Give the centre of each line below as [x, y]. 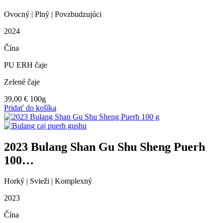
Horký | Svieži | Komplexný [48, 181]
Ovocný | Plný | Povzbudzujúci [53, 14]
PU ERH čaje [26, 65]
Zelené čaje [22, 82]
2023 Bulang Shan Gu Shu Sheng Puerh [105, 147]
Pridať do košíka [30, 108]
